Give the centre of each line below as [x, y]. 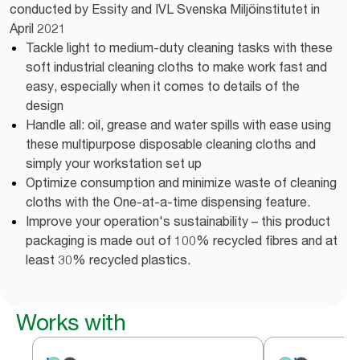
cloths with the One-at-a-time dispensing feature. [168, 202]
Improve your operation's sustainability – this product [178, 221]
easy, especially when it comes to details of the [163, 86]
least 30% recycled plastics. [108, 260]
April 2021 [38, 28]
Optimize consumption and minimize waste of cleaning [181, 182]
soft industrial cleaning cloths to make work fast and [176, 67]
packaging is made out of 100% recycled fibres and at [182, 240]
